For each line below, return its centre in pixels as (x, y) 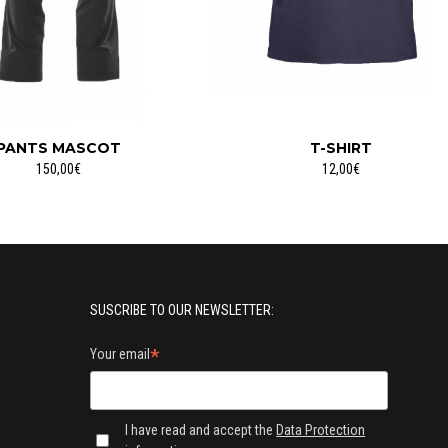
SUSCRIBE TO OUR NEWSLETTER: (182, 310)
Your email (120, 354)
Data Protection (321, 429)
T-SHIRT (340, 148)
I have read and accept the (201, 429)
